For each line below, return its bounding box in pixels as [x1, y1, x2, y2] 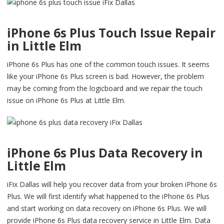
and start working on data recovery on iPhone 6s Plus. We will [7, 203, 206, 213]
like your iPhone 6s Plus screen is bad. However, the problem [7, 71, 204, 81]
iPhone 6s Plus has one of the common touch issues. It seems [7, 59, 209, 69]
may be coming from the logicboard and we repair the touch [7, 83, 202, 93]
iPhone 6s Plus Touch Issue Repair [7, 24, 215, 41]
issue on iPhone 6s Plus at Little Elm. [7, 95, 125, 105]
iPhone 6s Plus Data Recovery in [7, 144, 203, 161]
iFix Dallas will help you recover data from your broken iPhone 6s [7, 179, 217, 189]
